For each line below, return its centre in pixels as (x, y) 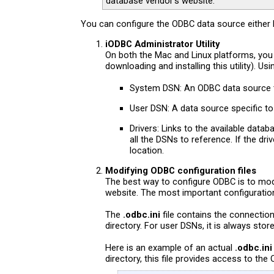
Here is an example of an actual (170, 247)
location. (147, 150)
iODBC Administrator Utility (162, 44)
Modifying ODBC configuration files (181, 170)
